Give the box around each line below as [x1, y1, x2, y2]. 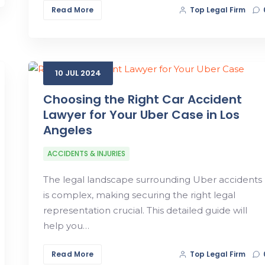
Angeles [43, 121, 92, 138]
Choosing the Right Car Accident [43, 91, 242, 108]
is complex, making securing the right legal [43, 189, 235, 201]
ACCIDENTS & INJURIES [47, 148, 125, 159]
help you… [43, 219, 89, 231]
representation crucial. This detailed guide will [43, 204, 247, 216]
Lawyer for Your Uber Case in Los [43, 106, 240, 123]
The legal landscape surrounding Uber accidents [43, 173, 262, 185]
